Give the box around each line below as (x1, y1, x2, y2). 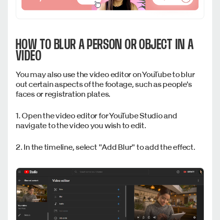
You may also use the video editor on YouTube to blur (16, 69, 195, 79)
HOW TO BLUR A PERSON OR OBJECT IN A (16, 36, 194, 52)
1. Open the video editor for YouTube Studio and (16, 110, 177, 120)
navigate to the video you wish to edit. (16, 120, 146, 130)
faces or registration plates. (16, 88, 111, 99)
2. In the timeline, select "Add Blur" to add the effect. (16, 141, 197, 152)
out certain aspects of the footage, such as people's (16, 79, 192, 89)
